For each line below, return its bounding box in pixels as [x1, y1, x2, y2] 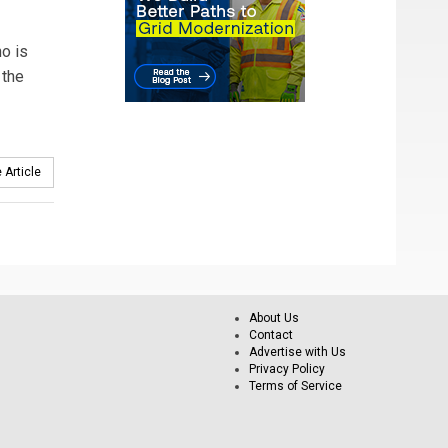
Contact [249, 328, 293, 342]
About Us [249, 311, 299, 325]
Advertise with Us [249, 345, 346, 359]
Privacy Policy [249, 362, 325, 376]
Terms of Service [249, 379, 342, 393]
